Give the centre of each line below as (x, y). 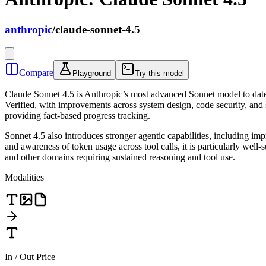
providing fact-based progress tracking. (77, 115)
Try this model (159, 73)
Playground (92, 73)
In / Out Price (30, 256)
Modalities (24, 177)
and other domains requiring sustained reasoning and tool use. (120, 157)
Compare (36, 72)
